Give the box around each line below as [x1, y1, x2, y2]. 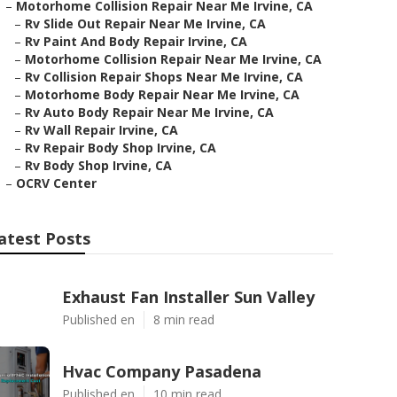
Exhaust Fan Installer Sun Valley [62, 286, 315, 307]
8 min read [153, 311, 214, 328]
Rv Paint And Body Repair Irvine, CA [25, 33, 247, 50]
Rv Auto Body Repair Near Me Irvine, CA [25, 104, 274, 121]
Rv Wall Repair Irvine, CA [25, 121, 178, 138]
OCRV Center [16, 175, 97, 191]
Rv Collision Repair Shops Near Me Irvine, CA [25, 68, 303, 85]
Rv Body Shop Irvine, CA [25, 157, 172, 174]
